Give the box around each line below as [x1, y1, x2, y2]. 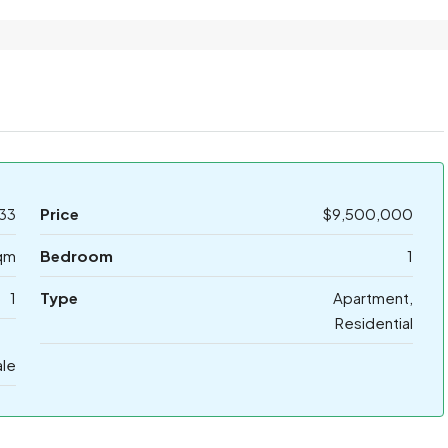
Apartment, [333, 288, 413, 308]
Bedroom [39, 246, 113, 266]
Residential [335, 313, 413, 333]
